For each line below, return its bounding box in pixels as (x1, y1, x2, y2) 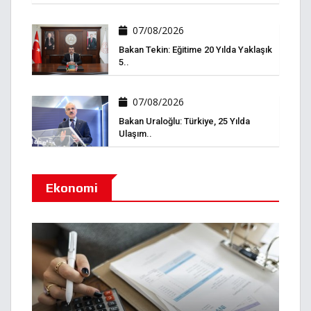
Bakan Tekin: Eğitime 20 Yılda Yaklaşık (119, 44, 272, 55)
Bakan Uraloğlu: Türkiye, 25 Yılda (119, 116, 250, 127)
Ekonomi (46, 180, 98, 196)
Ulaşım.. (119, 128, 152, 140)
